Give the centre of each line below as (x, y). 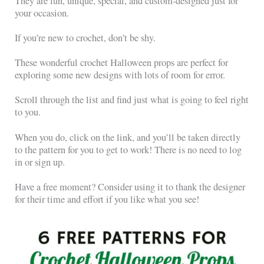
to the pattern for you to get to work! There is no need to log (128, 149)
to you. (28, 112)
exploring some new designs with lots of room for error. (122, 75)
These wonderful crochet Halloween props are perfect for (122, 63)
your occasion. (44, 13)
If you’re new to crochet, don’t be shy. (85, 37)
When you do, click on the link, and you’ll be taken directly (128, 137)
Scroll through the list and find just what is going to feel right (132, 100)
